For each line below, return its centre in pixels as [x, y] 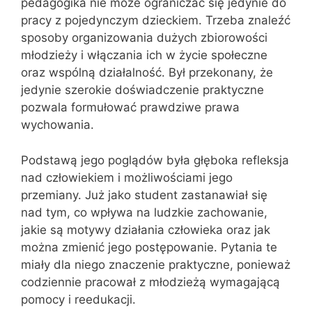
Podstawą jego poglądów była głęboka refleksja [155, 160]
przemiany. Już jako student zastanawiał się [144, 195]
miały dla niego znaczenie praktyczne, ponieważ [156, 264]
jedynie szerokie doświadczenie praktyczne [142, 90]
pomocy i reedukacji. [78, 299]
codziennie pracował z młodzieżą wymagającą [150, 282]
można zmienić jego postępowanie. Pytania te [149, 247]
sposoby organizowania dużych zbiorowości [144, 38]
